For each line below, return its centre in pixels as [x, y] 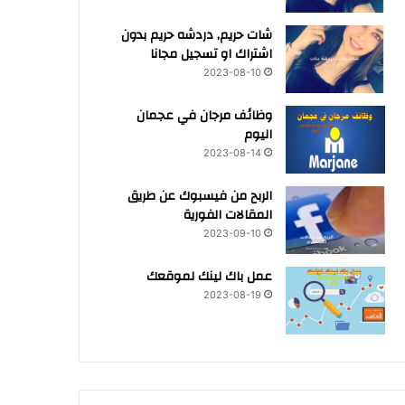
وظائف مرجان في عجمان [204, 116]
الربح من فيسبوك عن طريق [199, 196]
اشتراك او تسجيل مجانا [211, 54]
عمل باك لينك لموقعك [209, 277]
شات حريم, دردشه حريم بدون [196, 35]
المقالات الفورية [227, 215]
